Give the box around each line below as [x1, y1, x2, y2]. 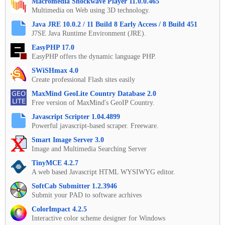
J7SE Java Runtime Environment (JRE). [32, 29, 146, 37]
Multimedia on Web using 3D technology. [32, 6, 150, 14]
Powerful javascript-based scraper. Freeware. [32, 122, 159, 130]
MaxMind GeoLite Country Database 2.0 [32, 89, 156, 97]
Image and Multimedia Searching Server [32, 145, 147, 153]
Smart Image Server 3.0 [32, 136, 104, 144]
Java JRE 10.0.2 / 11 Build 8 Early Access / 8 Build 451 [32, 20, 197, 28]
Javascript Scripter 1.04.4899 [32, 113, 120, 121]
